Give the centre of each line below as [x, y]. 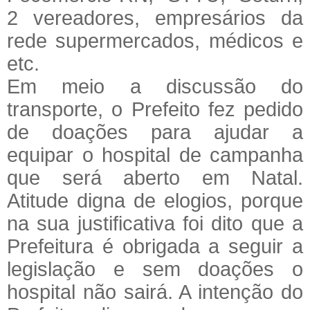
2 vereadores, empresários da [155, 17]
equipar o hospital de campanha [155, 154]
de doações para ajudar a [155, 131]
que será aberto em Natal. [155, 177]
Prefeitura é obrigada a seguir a [155, 246]
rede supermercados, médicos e [155, 40]
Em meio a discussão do [155, 86]
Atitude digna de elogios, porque [155, 200]
